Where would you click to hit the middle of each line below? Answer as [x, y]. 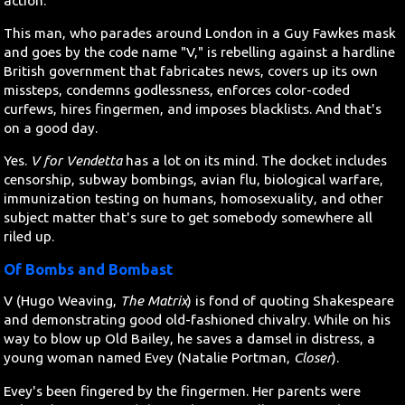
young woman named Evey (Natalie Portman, [149, 358]
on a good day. [51, 128]
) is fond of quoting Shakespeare [291, 301]
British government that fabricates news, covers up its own [191, 71]
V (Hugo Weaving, [62, 301]
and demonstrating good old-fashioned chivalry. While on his [198, 320]
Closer [313, 358]
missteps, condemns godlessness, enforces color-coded [177, 90]
